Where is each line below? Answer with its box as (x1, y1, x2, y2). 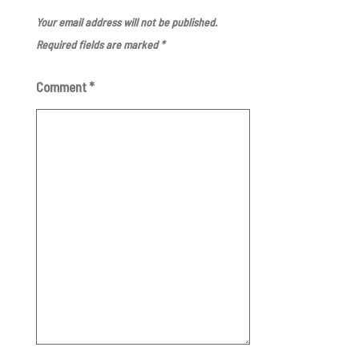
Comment (35, 79, 89, 95)
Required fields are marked (35, 38, 160, 52)
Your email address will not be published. (35, 15, 217, 30)
